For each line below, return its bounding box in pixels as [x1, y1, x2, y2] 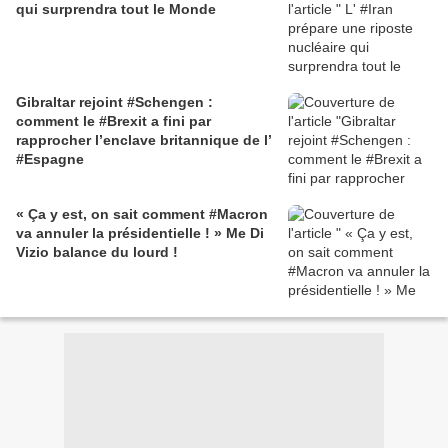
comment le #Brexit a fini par [16, 113, 211, 130]
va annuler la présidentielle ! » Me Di [16, 225, 264, 242]
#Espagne [16, 151, 84, 168]
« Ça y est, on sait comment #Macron [16, 206, 268, 223]
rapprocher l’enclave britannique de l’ [16, 132, 272, 149]
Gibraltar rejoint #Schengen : [16, 94, 213, 111]
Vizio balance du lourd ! [16, 244, 178, 261]
